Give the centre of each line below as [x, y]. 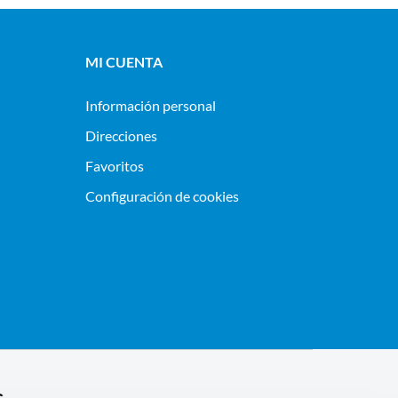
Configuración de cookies [162, 196]
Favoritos [115, 166]
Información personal [151, 105]
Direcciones [121, 135]
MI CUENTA [124, 62]
